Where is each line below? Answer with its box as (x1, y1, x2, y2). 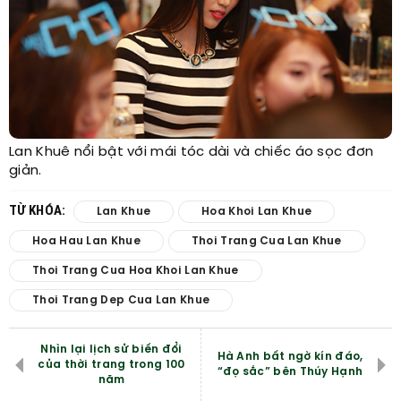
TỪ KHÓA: (9, 202, 69, 219)
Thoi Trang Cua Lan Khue (191, 235, 342, 248)
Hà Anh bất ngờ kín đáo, (217, 351, 363, 363)
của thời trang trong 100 (38, 359, 185, 371)
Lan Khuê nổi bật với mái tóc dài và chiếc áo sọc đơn (9, 145, 374, 160)
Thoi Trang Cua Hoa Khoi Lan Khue (32, 265, 239, 277)
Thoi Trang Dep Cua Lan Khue (32, 294, 210, 307)
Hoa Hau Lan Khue (32, 235, 141, 248)
